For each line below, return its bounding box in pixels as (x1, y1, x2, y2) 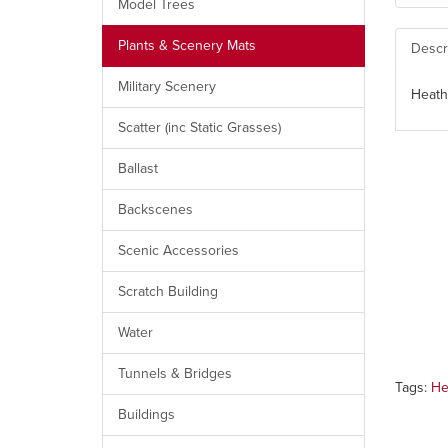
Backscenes (118, 200, 193, 218)
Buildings (118, 405, 175, 423)
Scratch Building (118, 282, 218, 300)
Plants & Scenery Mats (118, 36, 256, 54)
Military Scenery (118, 77, 216, 95)
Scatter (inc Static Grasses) (118, 118, 281, 136)
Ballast (118, 159, 158, 177)
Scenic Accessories (118, 241, 239, 259)
